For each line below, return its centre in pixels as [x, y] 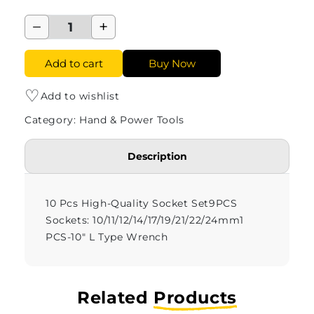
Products [195, 298]
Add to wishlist [80, 96]
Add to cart [74, 64]
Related [115, 298]
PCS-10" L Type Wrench [107, 237]
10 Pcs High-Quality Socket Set [128, 204]
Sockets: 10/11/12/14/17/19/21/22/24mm [143, 220]
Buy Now [172, 64]
